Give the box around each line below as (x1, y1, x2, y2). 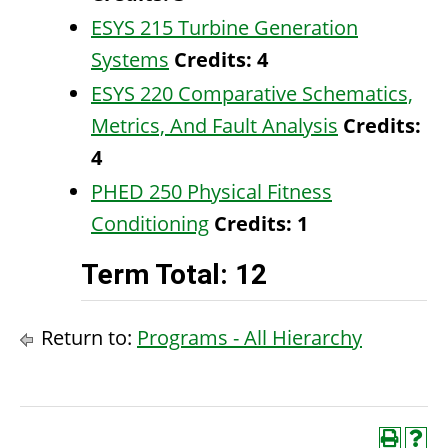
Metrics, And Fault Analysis (91, 112, 338, 139)
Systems (91, 46, 169, 73)
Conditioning (91, 210, 209, 237)
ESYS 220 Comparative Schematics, (91, 80, 413, 107)
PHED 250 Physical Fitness (91, 178, 332, 205)
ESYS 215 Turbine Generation (91, 14, 358, 41)
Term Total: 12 (81, 258, 267, 291)
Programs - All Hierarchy (137, 324, 362, 351)
